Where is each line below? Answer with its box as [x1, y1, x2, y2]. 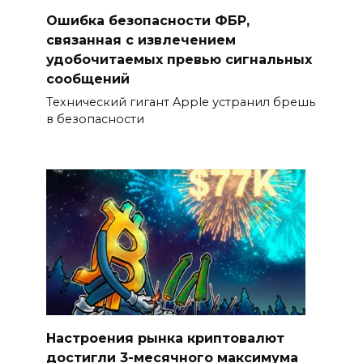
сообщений [45, 70, 130, 87]
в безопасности [45, 111, 144, 126]
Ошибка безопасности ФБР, [45, 12, 250, 28]
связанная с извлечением [45, 32, 236, 48]
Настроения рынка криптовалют [45, 330, 284, 346]
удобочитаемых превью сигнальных [45, 51, 312, 67]
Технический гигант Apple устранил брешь [45, 94, 315, 109]
